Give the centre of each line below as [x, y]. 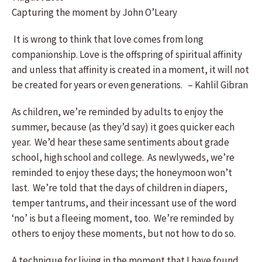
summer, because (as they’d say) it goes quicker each [123, 127]
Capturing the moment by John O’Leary [94, 12]
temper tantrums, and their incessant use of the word [124, 203]
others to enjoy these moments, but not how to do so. [124, 233]
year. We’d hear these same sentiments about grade [120, 142]
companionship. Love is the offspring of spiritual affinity [127, 54]
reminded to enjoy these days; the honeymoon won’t [122, 173]
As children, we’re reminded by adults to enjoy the [118, 112]
